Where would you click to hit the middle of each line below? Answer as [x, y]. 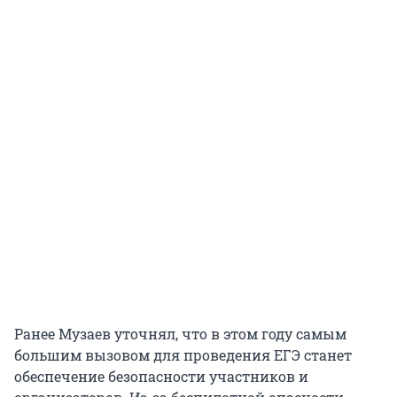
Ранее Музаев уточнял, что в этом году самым [180, 334]
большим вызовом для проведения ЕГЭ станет [183, 355]
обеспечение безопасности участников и [161, 377]
